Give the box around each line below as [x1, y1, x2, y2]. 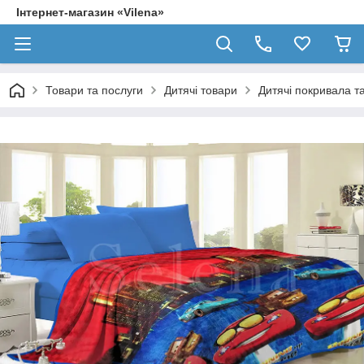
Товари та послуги [45, 84, 143, 97]
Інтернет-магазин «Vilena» [16, 6, 164, 19]
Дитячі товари [164, 84, 237, 97]
